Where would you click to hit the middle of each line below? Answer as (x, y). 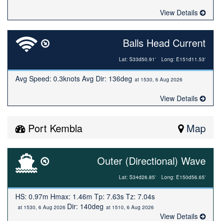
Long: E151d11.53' (184, 59)
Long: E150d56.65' (184, 177)
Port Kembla (55, 128)
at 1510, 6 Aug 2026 (130, 207)
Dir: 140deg (85, 206)
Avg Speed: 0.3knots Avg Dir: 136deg (74, 78)
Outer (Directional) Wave (151, 161)
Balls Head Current (164, 43)
